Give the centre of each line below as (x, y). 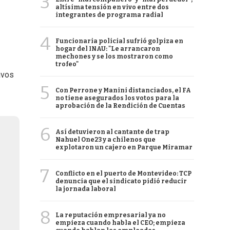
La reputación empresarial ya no (111, 215)
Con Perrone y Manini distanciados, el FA (123, 90)
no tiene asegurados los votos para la (117, 98)
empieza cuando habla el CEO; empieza (120, 223)
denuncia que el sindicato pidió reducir (121, 181)
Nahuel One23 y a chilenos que (106, 140)
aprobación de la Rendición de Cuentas (120, 106)
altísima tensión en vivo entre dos (112, 7)
